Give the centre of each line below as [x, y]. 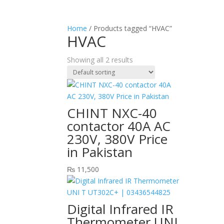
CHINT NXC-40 [112, 113]
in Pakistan [100, 152]
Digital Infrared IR [120, 209]
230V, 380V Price [117, 139]
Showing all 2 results [100, 59]
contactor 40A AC [119, 126]
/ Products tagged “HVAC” [130, 28]
